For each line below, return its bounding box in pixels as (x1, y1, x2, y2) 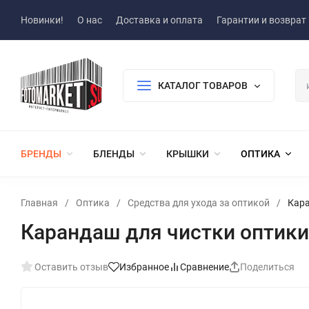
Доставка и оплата (116, 14, 203, 26)
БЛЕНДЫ (93, 148, 134, 159)
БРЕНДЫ (21, 148, 61, 159)
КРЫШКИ (166, 148, 209, 159)
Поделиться (240, 261, 295, 272)
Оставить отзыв (34, 261, 108, 272)
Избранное (119, 261, 169, 272)
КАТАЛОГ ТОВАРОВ (157, 79, 248, 91)
